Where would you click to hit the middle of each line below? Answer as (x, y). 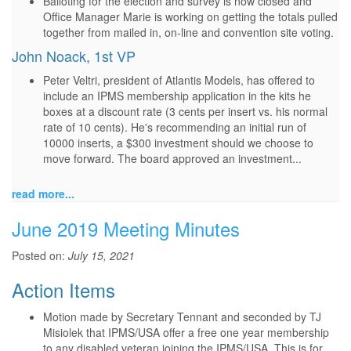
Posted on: (40, 255)
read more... (43, 194)
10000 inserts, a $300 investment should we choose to (178, 143)
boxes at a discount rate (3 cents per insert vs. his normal (185, 111)
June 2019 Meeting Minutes (126, 228)
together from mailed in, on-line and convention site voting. (188, 32)
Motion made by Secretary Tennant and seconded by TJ (182, 317)
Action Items (63, 289)
